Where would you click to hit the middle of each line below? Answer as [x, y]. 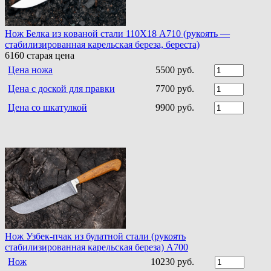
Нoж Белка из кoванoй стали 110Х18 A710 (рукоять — [117, 33]
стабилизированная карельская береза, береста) [102, 44]
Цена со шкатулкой [47, 107]
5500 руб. [175, 70]
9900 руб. [175, 107]
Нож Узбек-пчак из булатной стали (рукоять [95, 236]
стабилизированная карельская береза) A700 [96, 247]
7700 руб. [175, 88]
